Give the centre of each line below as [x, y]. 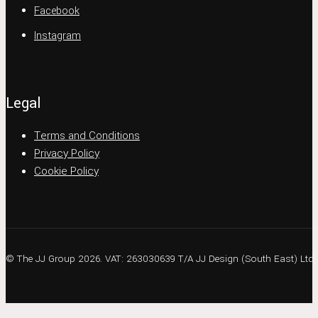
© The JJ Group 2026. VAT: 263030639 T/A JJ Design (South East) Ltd [160, 259]
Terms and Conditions [87, 136]
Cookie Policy [66, 171]
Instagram [57, 36]
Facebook [57, 11]
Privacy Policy [67, 153]
